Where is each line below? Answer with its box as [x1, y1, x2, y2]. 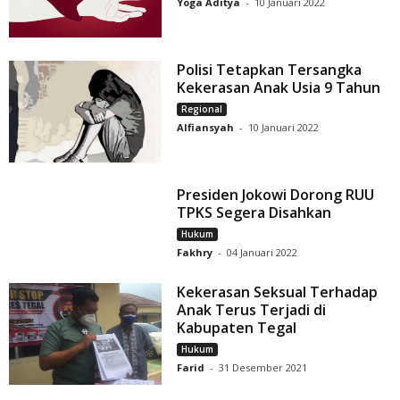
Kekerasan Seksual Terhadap [177, 282, 379, 303]
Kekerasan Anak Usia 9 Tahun [177, 78, 381, 98]
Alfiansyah [177, 121, 235, 135]
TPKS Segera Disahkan [177, 203, 332, 223]
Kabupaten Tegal [177, 318, 297, 338]
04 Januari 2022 [227, 246, 298, 260]
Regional [181, 103, 223, 116]
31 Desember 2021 [219, 361, 308, 375]
